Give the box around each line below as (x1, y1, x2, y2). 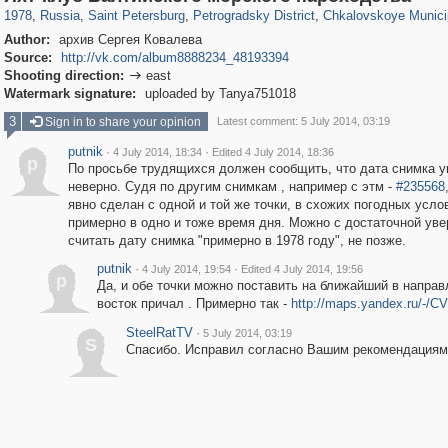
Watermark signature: (3, 86, 136, 101)
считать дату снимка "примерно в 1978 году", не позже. (67, 233, 406, 248)
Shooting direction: (3, 68, 124, 83)
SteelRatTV (125, 325, 193, 340)
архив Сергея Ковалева (54, 32, 202, 47)
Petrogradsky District (192, 8, 315, 23)
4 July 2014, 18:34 (112, 146, 202, 158)
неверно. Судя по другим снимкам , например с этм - (67, 179, 396, 194)
